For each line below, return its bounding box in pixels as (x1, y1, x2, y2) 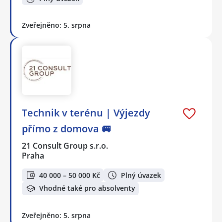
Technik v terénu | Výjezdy (22, 106, 150, 120)
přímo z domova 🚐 (22, 122, 111, 136)
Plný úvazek (121, 170, 161, 180)
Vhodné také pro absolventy (39, 183, 135, 193)
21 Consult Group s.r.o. (22, 140, 109, 152)
